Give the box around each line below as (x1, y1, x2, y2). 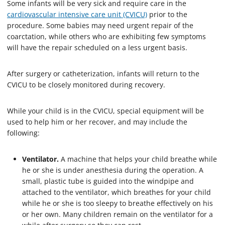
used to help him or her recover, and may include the (7, 117, 187, 127)
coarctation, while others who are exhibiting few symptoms (7, 31, 206, 41)
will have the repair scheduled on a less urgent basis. (7, 42, 187, 52)
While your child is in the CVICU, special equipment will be (7, 105, 204, 116)
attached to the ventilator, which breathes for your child (22, 187, 211, 197)
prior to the (147, 9, 187, 19)
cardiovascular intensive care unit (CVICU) (7, 9, 147, 19)
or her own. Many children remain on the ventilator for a (22, 209, 213, 219)
